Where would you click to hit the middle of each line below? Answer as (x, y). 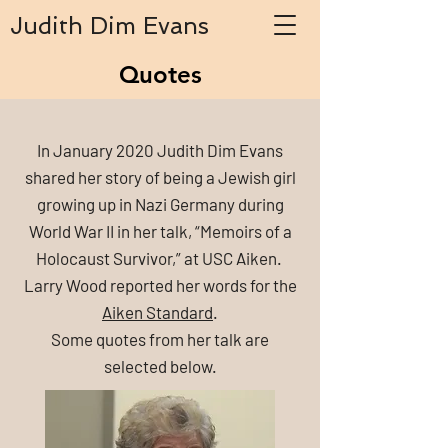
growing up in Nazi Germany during (160, 204)
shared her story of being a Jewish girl (160, 177)
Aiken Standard (157, 312)
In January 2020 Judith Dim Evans (160, 150)
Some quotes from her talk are (160, 339)
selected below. (160, 366)
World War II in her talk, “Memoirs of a (160, 231)
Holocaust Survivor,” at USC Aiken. (160, 258)
